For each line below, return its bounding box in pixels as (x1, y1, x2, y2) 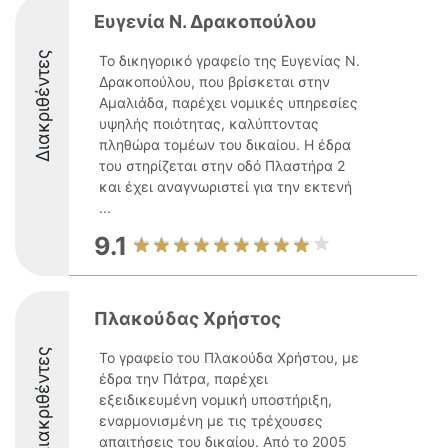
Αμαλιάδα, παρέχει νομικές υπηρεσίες (99, 94, 358, 111)
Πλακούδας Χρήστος (94, 308, 281, 329)
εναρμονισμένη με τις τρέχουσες (99, 412, 323, 429)
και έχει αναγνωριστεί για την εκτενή (99, 178, 352, 195)
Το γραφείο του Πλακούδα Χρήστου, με (99, 349, 359, 366)
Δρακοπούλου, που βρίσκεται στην (99, 73, 330, 90)
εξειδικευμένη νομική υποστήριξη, (99, 391, 332, 408)
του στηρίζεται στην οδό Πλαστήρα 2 (99, 157, 345, 174)
